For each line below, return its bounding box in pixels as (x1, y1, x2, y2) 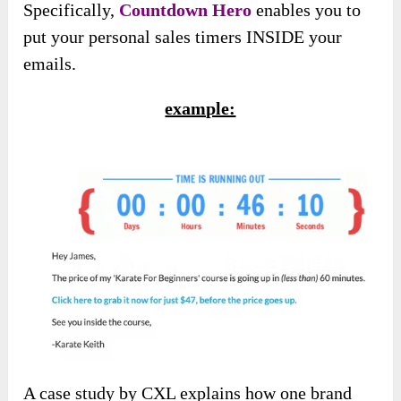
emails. (23, 54, 77, 74)
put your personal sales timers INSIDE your (23, 27, 343, 47)
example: (165, 98, 236, 119)
